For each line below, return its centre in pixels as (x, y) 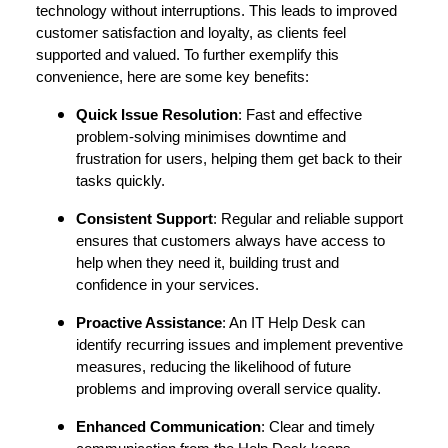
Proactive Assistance (149, 323)
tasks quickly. (120, 181)
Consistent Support (144, 219)
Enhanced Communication (168, 427)
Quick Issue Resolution (157, 115)
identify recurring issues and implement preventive (239, 345)
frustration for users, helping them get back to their (239, 159)
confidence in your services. (167, 285)
